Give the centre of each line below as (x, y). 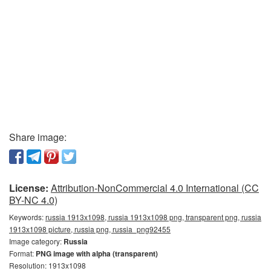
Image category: (36, 241)
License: (29, 188)
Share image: (38, 137)
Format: (22, 253)
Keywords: (27, 217)
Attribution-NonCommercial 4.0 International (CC (155, 188)
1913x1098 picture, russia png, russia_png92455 (90, 229)
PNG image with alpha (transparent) (97, 253)
